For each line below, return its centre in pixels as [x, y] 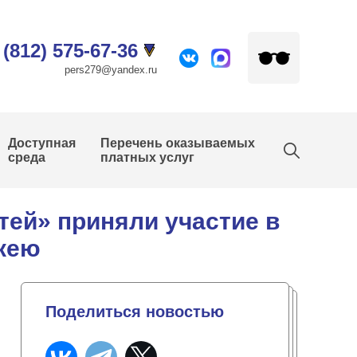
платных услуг [148, 157]
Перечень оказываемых [178, 143]
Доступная [42, 143]
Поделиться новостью [135, 311]
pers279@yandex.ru [111, 69]
